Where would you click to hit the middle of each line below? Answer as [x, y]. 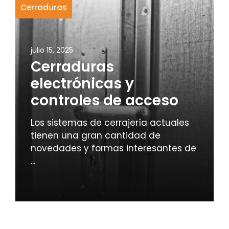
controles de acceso [105, 101]
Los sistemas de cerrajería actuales [110, 123]
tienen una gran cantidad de [96, 136]
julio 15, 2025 [52, 50]
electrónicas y [82, 84]
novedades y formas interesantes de [113, 148]
